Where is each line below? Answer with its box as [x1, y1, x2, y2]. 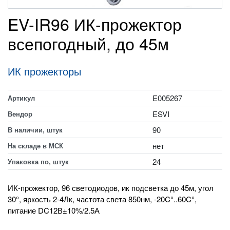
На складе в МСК [8, 141, 63, 150]
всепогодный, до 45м [8, 31, 169, 55]
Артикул [8, 93, 35, 103]
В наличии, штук [8, 125, 63, 135]
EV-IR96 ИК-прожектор [8, 12, 182, 35]
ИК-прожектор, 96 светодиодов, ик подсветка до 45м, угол [8, 182, 214, 193]
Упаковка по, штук [8, 157, 69, 166]
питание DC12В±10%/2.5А [8, 205, 100, 216]
